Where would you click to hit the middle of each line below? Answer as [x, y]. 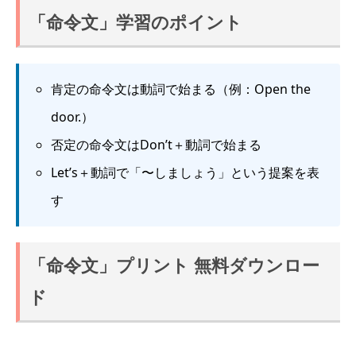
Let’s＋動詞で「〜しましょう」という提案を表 [185, 173]
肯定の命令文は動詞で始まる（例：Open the [181, 89]
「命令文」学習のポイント [136, 22]
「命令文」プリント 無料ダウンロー [174, 265]
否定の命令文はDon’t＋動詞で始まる [156, 145]
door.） [72, 117]
